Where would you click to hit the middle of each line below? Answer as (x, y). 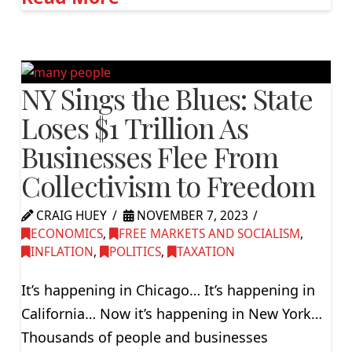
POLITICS (135, 251)
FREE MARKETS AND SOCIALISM (209, 233)
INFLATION (62, 251)
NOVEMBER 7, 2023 (191, 215)
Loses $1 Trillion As (134, 127)
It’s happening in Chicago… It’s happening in (168, 290)
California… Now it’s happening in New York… (171, 314)
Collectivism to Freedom (168, 185)
